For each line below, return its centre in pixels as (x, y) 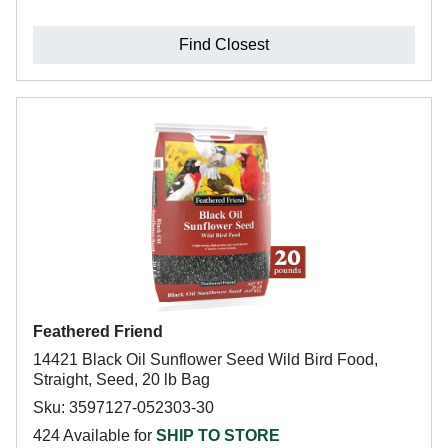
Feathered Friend (98, 331)
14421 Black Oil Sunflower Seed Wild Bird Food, (205, 359)
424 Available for (94, 435)
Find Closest (224, 44)
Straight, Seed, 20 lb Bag (121, 379)
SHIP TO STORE (218, 435)
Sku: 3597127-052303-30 (123, 407)
